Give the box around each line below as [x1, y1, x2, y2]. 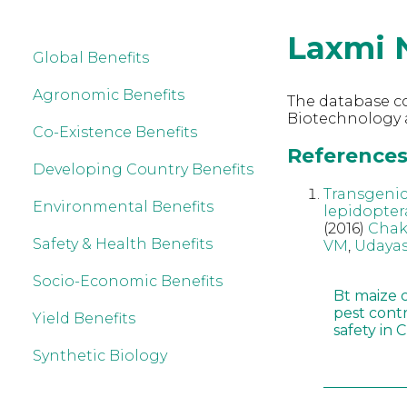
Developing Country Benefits [33, 161, 253, 178]
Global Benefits [33, 49, 149, 66]
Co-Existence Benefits [33, 124, 197, 141]
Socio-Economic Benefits [33, 273, 223, 290]
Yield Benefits [33, 310, 135, 327]
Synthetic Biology [33, 347, 167, 364]
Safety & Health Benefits [33, 235, 213, 253]
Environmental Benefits [33, 198, 213, 215]
